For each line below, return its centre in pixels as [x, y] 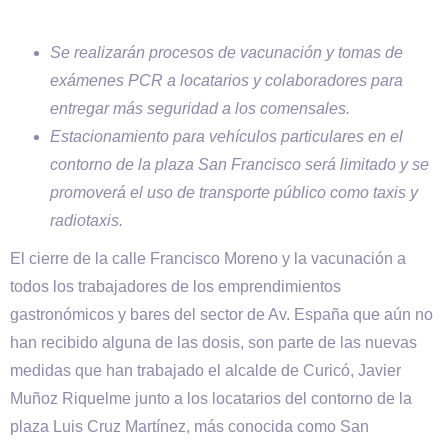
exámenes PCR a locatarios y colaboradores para [226, 80]
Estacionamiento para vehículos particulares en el [226, 136]
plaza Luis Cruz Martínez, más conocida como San [189, 426]
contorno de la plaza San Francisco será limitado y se [239, 164]
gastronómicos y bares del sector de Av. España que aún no [221, 314]
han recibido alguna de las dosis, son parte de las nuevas [213, 342]
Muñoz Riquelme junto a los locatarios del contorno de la [211, 398]
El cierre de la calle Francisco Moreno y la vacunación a [208, 258]
